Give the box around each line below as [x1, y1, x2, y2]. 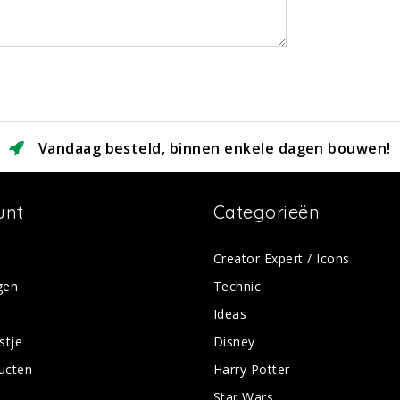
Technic [213, 277, 262, 295]
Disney [213, 332, 255, 350]
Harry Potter [213, 360, 290, 378]
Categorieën [213, 200, 321, 223]
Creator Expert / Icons [213, 249, 350, 267]
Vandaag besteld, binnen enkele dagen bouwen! [37, 137, 391, 158]
